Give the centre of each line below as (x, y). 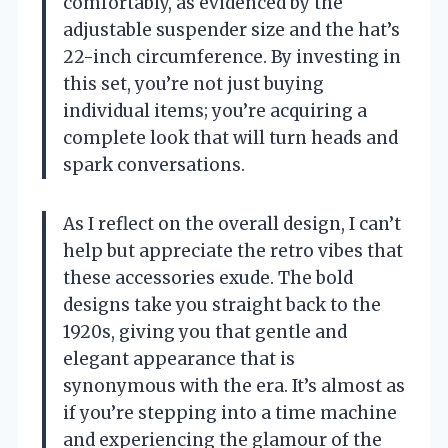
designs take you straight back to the (222, 304)
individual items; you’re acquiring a (215, 110)
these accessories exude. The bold (208, 277)
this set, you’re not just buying (193, 83)
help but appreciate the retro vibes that (233, 250)
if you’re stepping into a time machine (230, 412)
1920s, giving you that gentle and (205, 331)
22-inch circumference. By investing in (232, 56)
